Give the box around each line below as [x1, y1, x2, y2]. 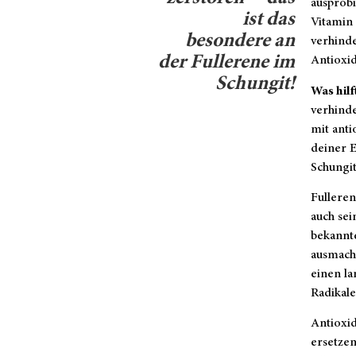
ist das [242, 10, 295, 30]
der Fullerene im [158, 52, 295, 73]
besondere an [185, 31, 295, 52]
